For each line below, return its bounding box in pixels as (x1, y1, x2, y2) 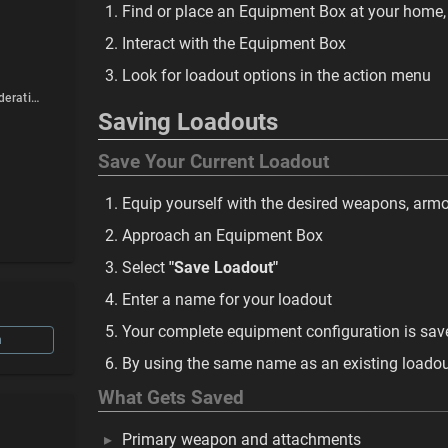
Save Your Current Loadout (98, 151, 329, 173)
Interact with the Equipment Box (122, 34, 346, 53)
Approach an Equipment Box (122, 226, 323, 245)
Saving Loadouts (98, 108, 278, 136)
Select (122, 258, 169, 277)
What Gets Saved (98, 387, 244, 409)
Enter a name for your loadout (122, 290, 332, 309)
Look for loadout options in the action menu (122, 66, 431, 85)
